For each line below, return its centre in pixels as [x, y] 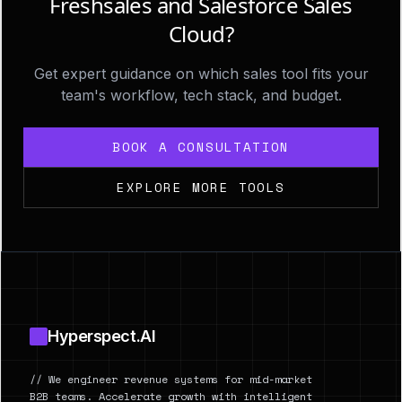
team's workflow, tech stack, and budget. [201, 95]
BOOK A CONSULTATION [201, 147]
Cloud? [201, 34]
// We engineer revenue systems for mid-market [171, 379]
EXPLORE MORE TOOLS [201, 187]
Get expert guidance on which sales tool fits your [201, 74]
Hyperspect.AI [102, 336]
